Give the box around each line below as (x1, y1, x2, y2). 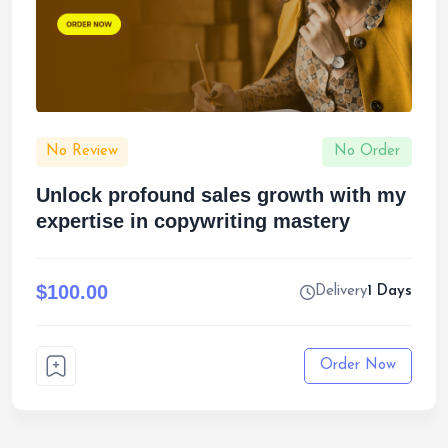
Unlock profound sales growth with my (36, 184, 406, 206)
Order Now (320, 358, 396, 373)
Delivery (315, 284, 367, 299)
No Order (334, 144, 400, 159)
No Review (46, 144, 118, 159)
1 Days (367, 284, 412, 299)
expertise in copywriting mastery (36, 210, 350, 232)
